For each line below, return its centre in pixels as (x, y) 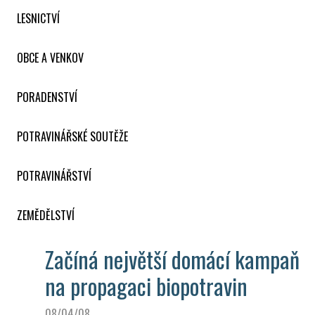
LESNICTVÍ (38, 18)
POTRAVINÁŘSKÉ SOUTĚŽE (72, 136)
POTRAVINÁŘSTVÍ (54, 175)
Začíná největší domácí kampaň (172, 259)
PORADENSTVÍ (47, 97)
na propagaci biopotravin (146, 285)
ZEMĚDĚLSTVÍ (46, 215)
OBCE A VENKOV (50, 57)
